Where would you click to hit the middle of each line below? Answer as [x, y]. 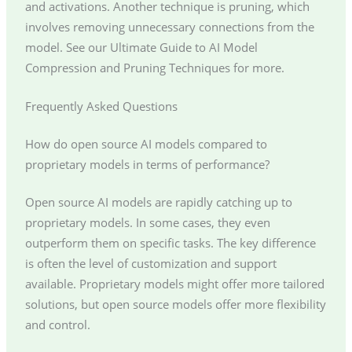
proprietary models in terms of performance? [147, 164]
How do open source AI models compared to [146, 143]
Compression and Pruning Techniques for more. [154, 67]
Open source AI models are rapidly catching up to [158, 202]
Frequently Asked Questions [101, 106]
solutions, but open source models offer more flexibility [175, 304]
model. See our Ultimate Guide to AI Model [141, 47]
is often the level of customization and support [150, 263]
